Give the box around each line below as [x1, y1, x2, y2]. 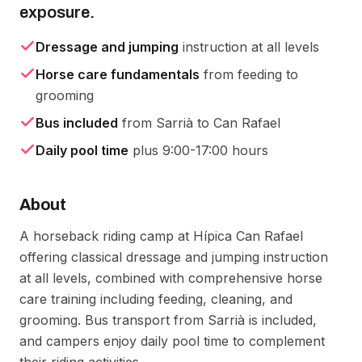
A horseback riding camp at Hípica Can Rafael [19, 228, 303, 244]
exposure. [19, 3, 95, 21]
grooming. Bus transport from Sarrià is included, [19, 312, 317, 328]
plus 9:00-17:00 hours [128, 142, 268, 158]
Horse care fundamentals [36, 66, 200, 82]
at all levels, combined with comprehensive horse [19, 270, 322, 286]
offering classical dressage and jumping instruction [19, 249, 328, 265]
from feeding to [200, 66, 298, 82]
